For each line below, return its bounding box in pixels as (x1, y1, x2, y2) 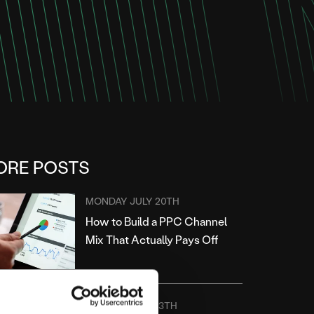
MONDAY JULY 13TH (85, 299, 177, 312)
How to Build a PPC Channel (85, 214, 227, 228)
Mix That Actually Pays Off (85, 232, 218, 247)
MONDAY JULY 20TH (85, 194, 179, 207)
